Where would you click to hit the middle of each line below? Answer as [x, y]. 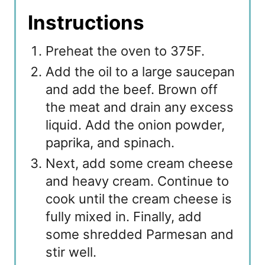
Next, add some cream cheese [139, 164]
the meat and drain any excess [140, 107]
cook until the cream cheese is [139, 199]
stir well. [73, 252]
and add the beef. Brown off [132, 90]
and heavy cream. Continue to [137, 181]
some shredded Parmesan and [140, 235]
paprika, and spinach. [110, 143]
